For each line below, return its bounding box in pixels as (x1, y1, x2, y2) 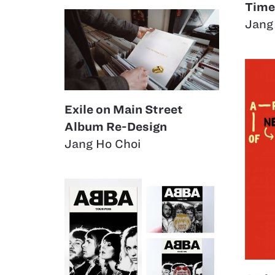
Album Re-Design (64, 120, 167, 134)
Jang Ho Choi (64, 137, 141, 151)
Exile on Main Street (64, 103, 183, 117)
